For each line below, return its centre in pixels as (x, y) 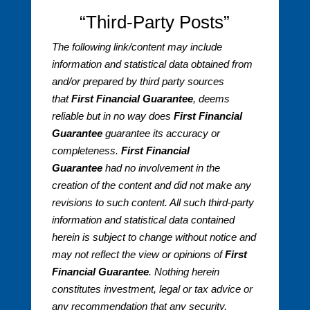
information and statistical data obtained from (152, 64)
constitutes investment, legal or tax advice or (152, 289)
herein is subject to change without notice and (154, 237)
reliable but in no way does (111, 116)
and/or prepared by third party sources (138, 82)
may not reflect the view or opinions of (137, 255)
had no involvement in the (162, 168)
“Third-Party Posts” (155, 22)
